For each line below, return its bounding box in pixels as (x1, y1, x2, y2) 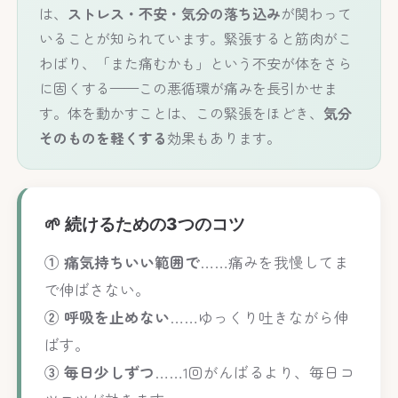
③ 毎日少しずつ (44, 361, 155, 383)
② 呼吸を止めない (44, 306, 170, 328)
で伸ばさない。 (44, 278, 150, 300)
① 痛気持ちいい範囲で (44, 251, 200, 273)
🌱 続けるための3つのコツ (44, 214, 245, 235)
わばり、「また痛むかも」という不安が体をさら (39, 52, 353, 75)
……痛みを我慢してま (199, 251, 349, 273)
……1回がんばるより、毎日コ (154, 361, 354, 383)
